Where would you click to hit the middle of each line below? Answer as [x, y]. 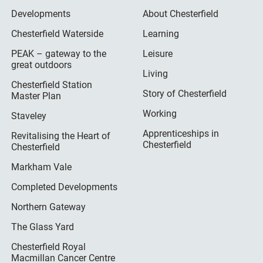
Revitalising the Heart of [61, 136]
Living [155, 73]
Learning [161, 33]
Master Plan [36, 96]
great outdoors [42, 65]
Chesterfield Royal [49, 247]
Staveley [29, 116]
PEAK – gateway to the [59, 53]
